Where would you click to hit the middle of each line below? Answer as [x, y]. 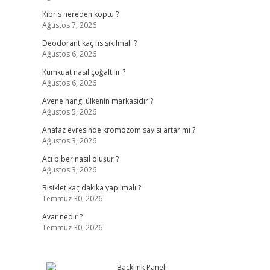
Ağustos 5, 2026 [69, 112]
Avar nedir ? [62, 217]
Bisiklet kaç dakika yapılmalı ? [91, 188]
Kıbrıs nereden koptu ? [80, 14]
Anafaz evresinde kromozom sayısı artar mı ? [118, 130]
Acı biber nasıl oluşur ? [80, 159]
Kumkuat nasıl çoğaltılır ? [83, 72]
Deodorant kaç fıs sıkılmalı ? [89, 43]
